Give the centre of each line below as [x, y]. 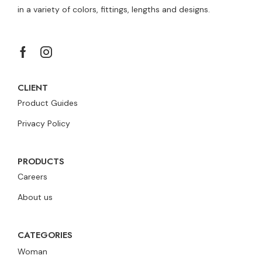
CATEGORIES [45, 235]
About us [35, 197]
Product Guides [48, 103]
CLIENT [33, 88]
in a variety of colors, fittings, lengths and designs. [114, 9]
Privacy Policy [44, 124]
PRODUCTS [41, 162]
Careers [32, 177]
